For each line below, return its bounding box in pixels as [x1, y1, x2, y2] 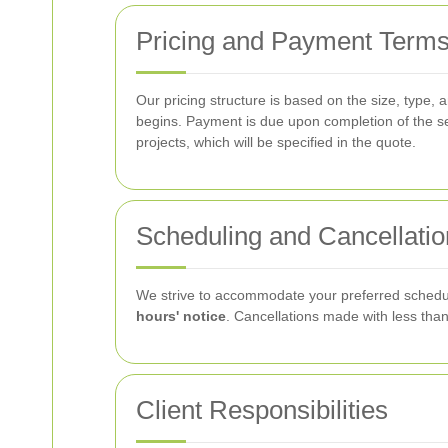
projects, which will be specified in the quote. [136, 134, 416, 150]
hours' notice [136, 308, 226, 324]
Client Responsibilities [136, 395, 388, 425]
